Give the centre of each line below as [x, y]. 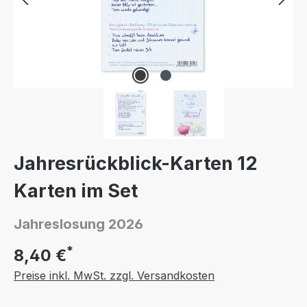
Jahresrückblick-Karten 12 [135, 163]
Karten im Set [76, 191]
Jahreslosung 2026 [78, 224]
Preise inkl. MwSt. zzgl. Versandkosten [114, 275]
